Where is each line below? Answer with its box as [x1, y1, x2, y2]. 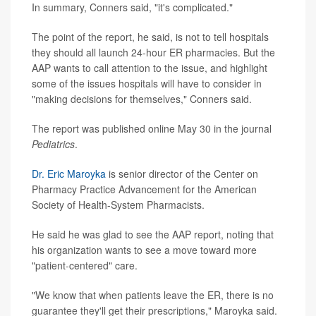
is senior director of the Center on [106, 166, 258, 181]
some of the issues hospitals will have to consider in [32, 75, 262, 90]
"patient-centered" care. [32, 257, 138, 272]
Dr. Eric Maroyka [32, 166, 106, 181]
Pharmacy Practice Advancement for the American [32, 181, 257, 196]
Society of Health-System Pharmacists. [32, 197, 205, 212]
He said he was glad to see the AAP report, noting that [32, 226, 274, 241]
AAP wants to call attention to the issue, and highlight [32, 60, 267, 75]
